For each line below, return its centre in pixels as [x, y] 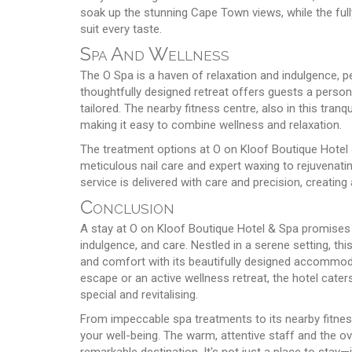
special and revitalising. [139, 294]
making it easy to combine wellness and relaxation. [211, 125]
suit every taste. [121, 29]
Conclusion [127, 207]
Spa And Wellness [155, 53]
